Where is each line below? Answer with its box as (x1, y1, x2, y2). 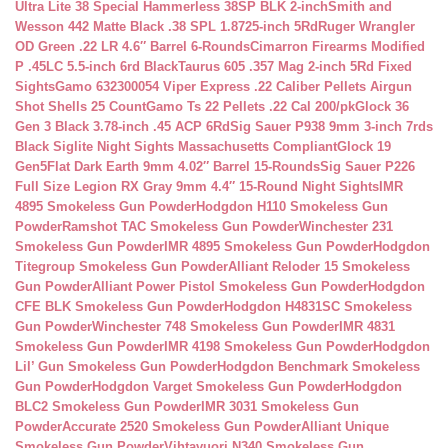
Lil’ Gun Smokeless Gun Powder (15, 359, 217, 374)
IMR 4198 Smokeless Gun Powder (164, 339, 373, 354)
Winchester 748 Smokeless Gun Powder (92, 319, 339, 334)
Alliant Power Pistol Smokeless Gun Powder (92, 279, 368, 294)
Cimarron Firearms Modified (250, 39, 425, 54)
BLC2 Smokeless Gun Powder (15, 399, 201, 414)
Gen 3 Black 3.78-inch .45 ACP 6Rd (15, 119, 230, 134)
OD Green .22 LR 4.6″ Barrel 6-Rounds (15, 39, 250, 54)
